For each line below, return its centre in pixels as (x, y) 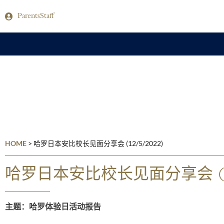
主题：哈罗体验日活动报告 (53, 208)
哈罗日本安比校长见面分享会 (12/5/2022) (98, 143)
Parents (29, 16)
